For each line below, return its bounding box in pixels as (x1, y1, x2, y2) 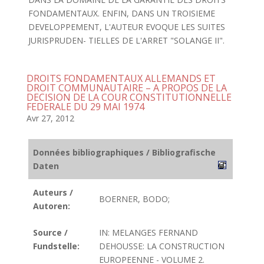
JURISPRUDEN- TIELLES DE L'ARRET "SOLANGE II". (28, 35, 225, 46)
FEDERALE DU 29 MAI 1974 (26, 100, 144, 113)
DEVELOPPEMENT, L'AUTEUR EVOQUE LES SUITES (28, 21, 225, 32)
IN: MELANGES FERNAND (99, 227, 198, 238)
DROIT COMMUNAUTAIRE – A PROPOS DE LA (26, 81, 227, 94)
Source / (33, 227, 68, 238)
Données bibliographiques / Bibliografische (33, 147, 216, 158)
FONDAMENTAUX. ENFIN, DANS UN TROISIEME (28, 8, 215, 19)
